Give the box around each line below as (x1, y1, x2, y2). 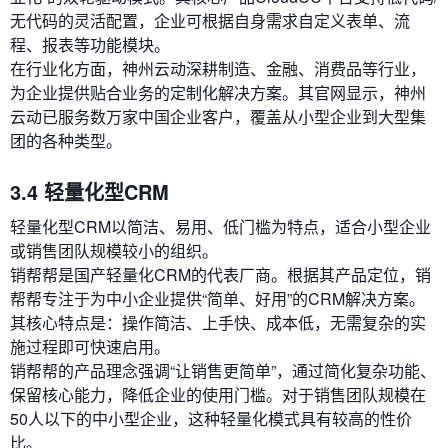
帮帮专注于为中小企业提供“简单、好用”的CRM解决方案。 (10, 287, 425, 311)
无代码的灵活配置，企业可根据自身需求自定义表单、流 (10, 9, 410, 33)
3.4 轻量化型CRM (10, 177, 169, 207)
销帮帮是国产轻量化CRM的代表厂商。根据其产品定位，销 (10, 263, 431, 287)
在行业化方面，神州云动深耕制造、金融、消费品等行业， (10, 57, 426, 81)
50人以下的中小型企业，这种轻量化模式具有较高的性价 (10, 407, 412, 431)
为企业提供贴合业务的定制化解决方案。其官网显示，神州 (10, 81, 426, 105)
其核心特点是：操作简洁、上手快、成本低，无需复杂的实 (10, 311, 426, 335)
